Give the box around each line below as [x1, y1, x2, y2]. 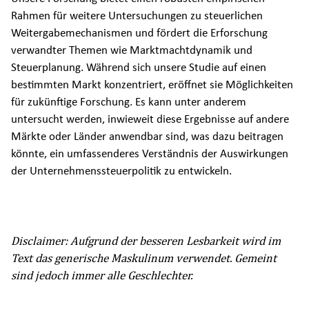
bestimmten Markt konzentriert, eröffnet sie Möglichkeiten [11, 77, 293, 92]
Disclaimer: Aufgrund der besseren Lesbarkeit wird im [11, 233, 281, 248]
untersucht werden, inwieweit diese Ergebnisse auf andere [11, 112, 289, 127]
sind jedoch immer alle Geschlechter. [11, 268, 192, 282]
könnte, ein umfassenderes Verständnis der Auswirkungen [11, 146, 288, 161]
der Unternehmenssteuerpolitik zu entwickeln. [11, 163, 232, 179]
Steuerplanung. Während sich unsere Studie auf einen [11, 60, 266, 75]
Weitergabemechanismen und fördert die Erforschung [11, 26, 268, 41]
